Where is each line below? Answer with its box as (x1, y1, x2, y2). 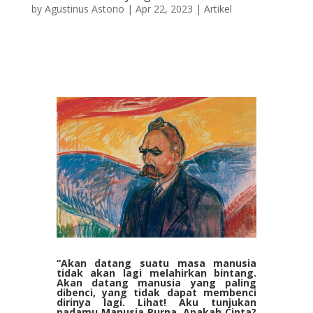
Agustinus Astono (44, 1, 124, 15)
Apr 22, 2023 (135, 1, 193, 15)
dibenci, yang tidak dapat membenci (56, 285, 257, 299)
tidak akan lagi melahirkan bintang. (56, 265, 257, 279)
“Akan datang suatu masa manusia (56, 256, 257, 270)
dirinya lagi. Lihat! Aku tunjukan (56, 295, 257, 309)
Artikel (203, 1, 232, 15)
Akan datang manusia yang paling (56, 275, 257, 289)
